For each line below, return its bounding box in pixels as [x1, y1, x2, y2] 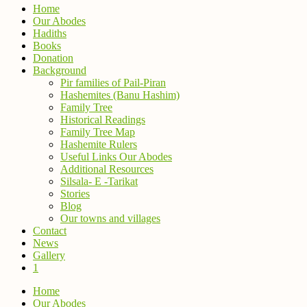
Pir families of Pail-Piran [60, 77, 166, 88]
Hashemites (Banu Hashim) [60, 89, 180, 101]
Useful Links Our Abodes [60, 151, 172, 162]
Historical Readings [60, 114, 145, 125]
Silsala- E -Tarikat [60, 175, 138, 187]
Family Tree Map [60, 126, 135, 138]
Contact [33, 225, 66, 236]
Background [33, 64, 86, 76]
